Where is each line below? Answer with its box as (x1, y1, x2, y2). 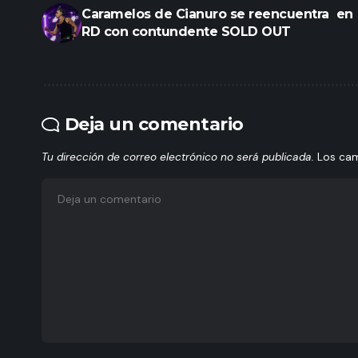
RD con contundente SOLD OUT (82, 23, 291, 39)
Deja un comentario (64, 113, 244, 135)
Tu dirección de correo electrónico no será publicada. (42, 149, 314, 164)
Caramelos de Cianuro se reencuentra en (82, 6, 353, 22)
